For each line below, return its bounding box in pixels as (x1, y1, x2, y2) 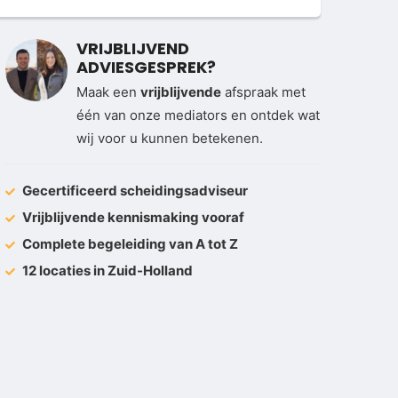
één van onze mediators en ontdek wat (76, 107, 320, 123)
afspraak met (221, 84, 306, 100)
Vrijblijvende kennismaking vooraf (20, 209, 244, 226)
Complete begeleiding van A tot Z (20, 235, 238, 252)
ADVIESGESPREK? (76, 56, 216, 78)
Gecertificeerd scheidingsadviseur (20, 182, 248, 199)
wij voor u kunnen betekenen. (76, 130, 263, 147)
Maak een (76, 84, 140, 100)
